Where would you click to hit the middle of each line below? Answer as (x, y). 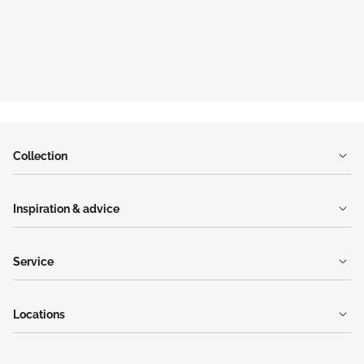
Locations (39, 315)
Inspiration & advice (66, 209)
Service (33, 262)
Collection (40, 156)
